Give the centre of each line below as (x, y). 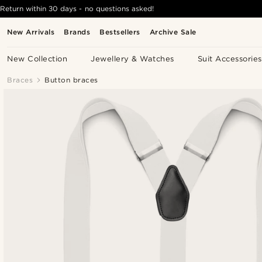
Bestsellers (120, 32)
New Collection (37, 59)
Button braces (71, 80)
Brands (77, 32)
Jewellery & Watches (132, 59)
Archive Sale (173, 32)
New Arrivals (31, 32)
